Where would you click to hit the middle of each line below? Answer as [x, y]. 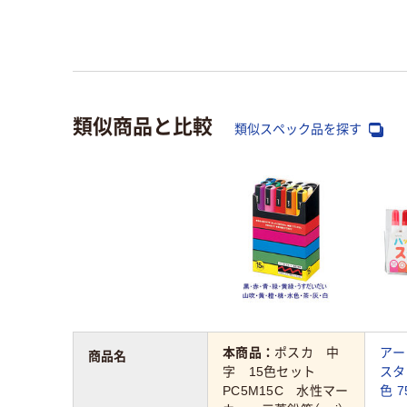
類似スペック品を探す [300, 129]
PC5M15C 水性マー [286, 391]
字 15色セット [276, 372]
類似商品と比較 [143, 124]
